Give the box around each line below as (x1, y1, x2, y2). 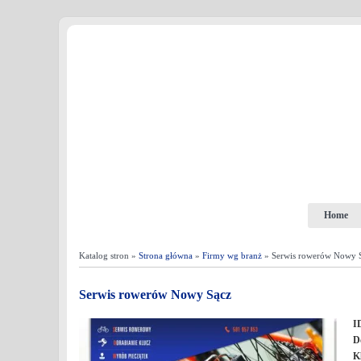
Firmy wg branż (202, 251, 262, 260)
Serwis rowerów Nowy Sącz (79, 288, 231, 301)
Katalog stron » (79, 251, 139, 260)
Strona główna (139, 251, 193, 260)
